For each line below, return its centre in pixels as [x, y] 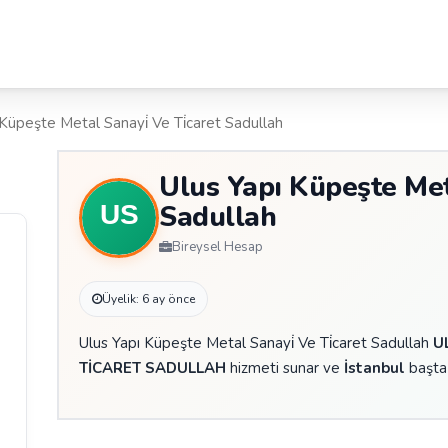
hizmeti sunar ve [285, 368]
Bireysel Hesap [218, 247]
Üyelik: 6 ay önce [149, 299]
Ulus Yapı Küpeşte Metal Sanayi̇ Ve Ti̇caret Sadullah [256, 343]
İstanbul [375, 368]
